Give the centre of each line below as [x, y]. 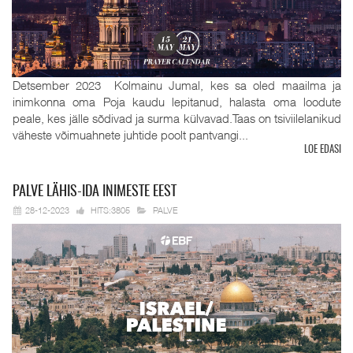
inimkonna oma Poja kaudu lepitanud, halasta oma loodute [177, 101]
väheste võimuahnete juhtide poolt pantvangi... [130, 134]
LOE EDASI [323, 150]
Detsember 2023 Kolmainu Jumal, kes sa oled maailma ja [177, 85]
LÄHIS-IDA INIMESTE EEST [110, 192]
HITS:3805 [109, 210]
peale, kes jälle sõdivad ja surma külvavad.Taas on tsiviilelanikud [177, 118]
